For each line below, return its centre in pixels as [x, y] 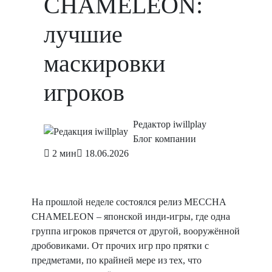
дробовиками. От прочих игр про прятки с [120, 246]
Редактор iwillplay [170, 124]
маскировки [104, 63]
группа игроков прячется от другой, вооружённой [136, 231]
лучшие [83, 34]
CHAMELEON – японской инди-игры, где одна [131, 216]
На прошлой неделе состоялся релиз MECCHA [129, 202]
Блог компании [165, 139]
